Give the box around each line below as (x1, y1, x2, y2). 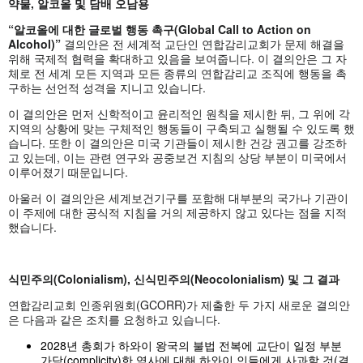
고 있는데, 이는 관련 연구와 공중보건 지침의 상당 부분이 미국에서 (8, 148, 347, 165)
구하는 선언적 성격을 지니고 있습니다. (8, 79, 206, 96)
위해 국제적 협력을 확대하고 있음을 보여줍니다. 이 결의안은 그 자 (8, 49, 347, 66)
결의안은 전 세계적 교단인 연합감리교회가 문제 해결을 (64, 35, 344, 52)
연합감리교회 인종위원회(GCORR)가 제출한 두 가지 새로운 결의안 (8, 296, 350, 313)
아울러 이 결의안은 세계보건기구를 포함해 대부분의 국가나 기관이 (8, 189, 348, 206)
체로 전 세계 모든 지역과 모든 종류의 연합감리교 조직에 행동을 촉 (8, 64, 347, 81)
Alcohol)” (8, 35, 64, 52)
